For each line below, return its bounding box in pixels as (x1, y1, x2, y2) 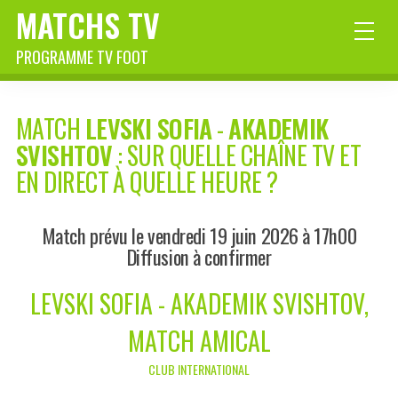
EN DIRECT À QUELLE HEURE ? (16, 163, 278, 201)
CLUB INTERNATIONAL (148, 360, 250, 379)
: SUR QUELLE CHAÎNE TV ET (112, 137, 361, 174)
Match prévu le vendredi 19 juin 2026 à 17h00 (41, 220, 357, 251)
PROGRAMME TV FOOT (16, 45, 148, 68)
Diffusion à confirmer (126, 242, 272, 272)
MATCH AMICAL (127, 322, 271, 360)
